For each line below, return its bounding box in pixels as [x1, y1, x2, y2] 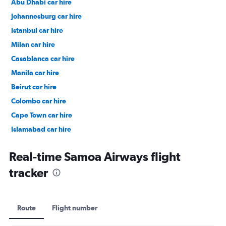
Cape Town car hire [11, 110, 72, 119]
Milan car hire [11, 40, 55, 48]
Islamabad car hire [11, 125, 71, 133]
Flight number [52, 203, 97, 212]
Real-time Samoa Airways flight [9, 149, 181, 163]
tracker [9, 165, 48, 180]
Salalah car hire [11, 139, 61, 147]
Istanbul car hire [11, 26, 63, 34]
